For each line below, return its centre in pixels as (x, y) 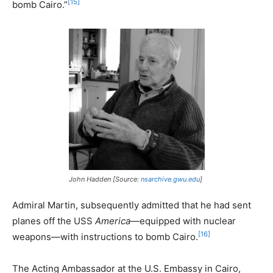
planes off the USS (52, 221)
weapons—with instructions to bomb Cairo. (105, 236)
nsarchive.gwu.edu (170, 179)
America (112, 221)
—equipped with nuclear (183, 221)
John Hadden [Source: (105, 179)
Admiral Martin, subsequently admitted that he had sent (132, 205)
